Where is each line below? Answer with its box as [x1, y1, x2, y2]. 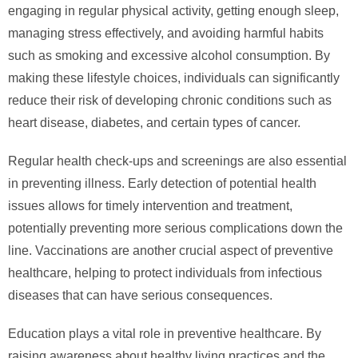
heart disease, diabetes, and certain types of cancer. [8, 116, 300, 130]
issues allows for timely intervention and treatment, [8, 199, 292, 213]
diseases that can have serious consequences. [8, 288, 272, 303]
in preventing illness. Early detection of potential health [8, 177, 316, 191]
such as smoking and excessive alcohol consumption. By [8, 49, 330, 63]
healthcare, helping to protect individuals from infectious [8, 266, 322, 280]
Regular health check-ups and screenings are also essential [8, 154, 347, 169]
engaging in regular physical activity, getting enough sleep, [8, 4, 339, 18]
